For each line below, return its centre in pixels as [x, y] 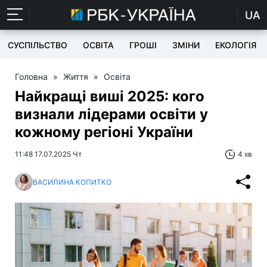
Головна [31, 77]
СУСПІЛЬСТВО [38, 45]
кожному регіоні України [104, 132]
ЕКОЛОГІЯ [236, 45]
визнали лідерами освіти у [111, 114]
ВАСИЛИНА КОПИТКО [72, 182]
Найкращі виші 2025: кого [110, 96]
